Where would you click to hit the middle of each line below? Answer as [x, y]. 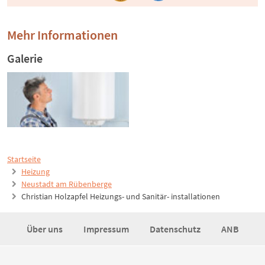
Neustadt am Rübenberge [67, 184]
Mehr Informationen [62, 35]
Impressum [107, 229]
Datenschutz [176, 229]
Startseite [24, 159]
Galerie [25, 59]
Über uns [45, 229]
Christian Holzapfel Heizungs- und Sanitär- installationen [121, 197]
